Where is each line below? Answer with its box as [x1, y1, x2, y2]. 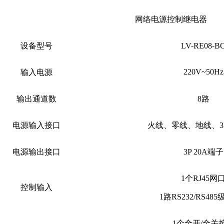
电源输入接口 [12, 120, 60, 129]
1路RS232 [159, 192, 193, 201]
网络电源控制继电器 [134, 14, 207, 23]
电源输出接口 [12, 147, 60, 156]
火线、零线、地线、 [147, 120, 219, 129]
